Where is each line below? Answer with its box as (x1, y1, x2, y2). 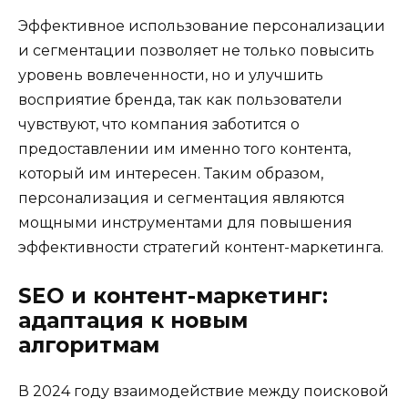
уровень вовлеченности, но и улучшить (18, 66, 323, 84)
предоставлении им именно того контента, (18, 139, 351, 158)
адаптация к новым (18, 308, 248, 334)
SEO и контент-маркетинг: (18, 283, 328, 310)
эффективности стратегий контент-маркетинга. (18, 238, 383, 256)
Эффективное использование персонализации (18, 16, 385, 35)
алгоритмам (18, 332, 159, 359)
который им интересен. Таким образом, (18, 164, 323, 182)
